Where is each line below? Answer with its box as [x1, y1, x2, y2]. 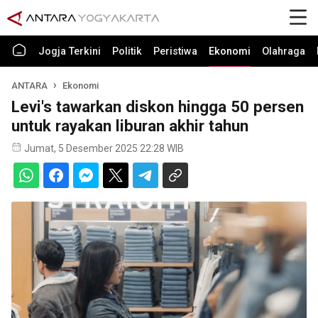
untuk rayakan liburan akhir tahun [11, 116, 248, 135]
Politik [112, 45, 142, 57]
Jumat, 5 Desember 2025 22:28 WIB [24, 143, 184, 154]
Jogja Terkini [38, 45, 101, 57]
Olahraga [262, 45, 305, 57]
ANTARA [11, 80, 48, 91]
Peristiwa [153, 45, 197, 57]
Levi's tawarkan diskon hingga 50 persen [11, 97, 304, 116]
